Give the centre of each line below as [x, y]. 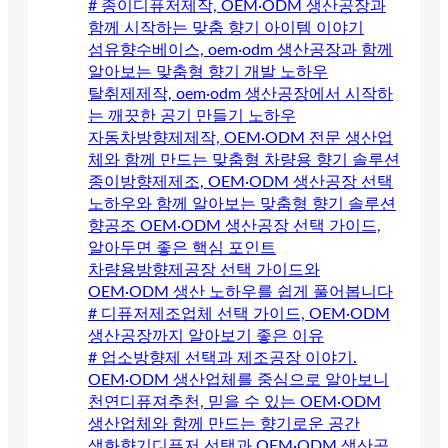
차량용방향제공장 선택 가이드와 [204, 269]
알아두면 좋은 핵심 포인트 [182, 247]
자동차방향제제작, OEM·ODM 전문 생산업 [240, 137]
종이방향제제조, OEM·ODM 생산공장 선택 [240, 181]
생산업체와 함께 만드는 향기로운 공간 [224, 423]
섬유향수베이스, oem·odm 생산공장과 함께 [240, 49]
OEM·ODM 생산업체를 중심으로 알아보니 [238, 379]
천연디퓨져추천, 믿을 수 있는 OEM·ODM [234, 401]
